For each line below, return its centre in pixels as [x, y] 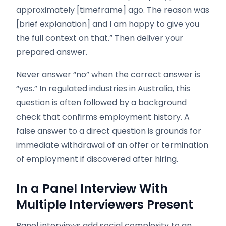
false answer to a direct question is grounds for [109, 131]
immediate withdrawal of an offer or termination [112, 145]
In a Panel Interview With [92, 188]
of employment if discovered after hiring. [97, 159]
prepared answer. [52, 52]
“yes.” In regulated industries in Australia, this [103, 89]
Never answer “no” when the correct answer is [108, 74]
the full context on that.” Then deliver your [100, 38]
